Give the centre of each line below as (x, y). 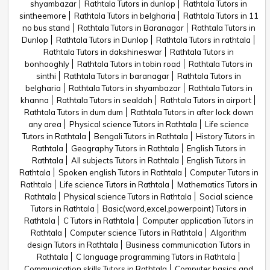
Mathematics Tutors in (217, 184)
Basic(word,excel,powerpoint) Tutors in (174, 209)
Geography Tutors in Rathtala (125, 148)
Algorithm (228, 233)
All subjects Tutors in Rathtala (125, 160)
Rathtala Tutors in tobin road (129, 64)
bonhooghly (47, 64)
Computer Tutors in (224, 172)
